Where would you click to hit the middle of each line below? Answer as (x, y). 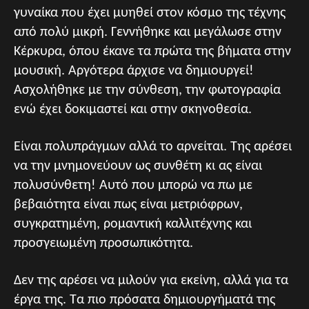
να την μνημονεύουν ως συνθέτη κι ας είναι (138, 166)
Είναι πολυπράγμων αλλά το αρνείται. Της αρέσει (153, 147)
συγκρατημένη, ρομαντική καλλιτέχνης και (133, 224)
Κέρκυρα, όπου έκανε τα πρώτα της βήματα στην (152, 52)
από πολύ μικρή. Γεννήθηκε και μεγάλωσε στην (148, 32)
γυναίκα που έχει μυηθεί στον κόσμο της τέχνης (150, 13)
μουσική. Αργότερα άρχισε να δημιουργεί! (134, 71)
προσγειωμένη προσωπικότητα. (103, 243)
